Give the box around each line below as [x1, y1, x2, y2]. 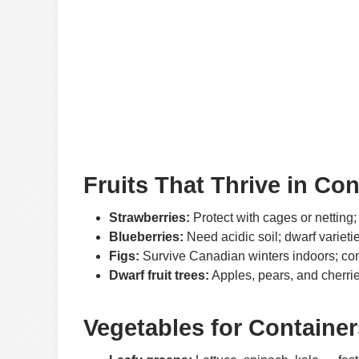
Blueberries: [109, 229, 184, 244]
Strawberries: [109, 210, 190, 224]
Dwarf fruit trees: [109, 268, 209, 282]
